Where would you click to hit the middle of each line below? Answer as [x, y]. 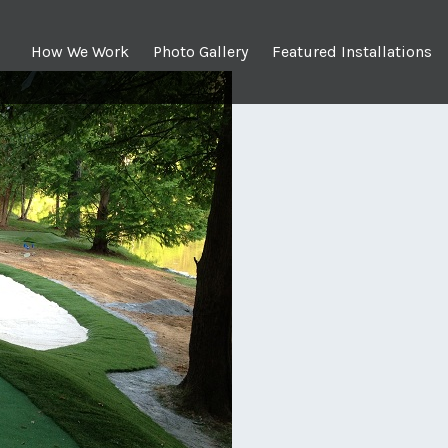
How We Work [79, 51]
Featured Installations [351, 51]
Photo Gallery [200, 51]
